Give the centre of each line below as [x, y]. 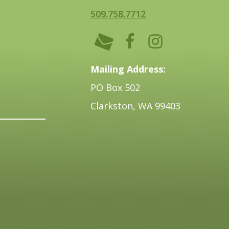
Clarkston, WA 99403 [135, 106]
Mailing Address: [128, 69]
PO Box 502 [115, 88]
